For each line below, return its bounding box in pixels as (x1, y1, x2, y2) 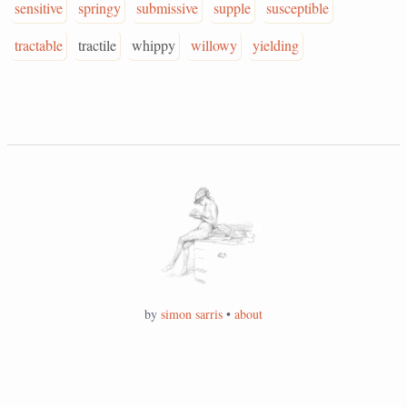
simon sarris (161, 304, 223, 323)
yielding (253, 35, 299, 55)
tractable (15, 35, 63, 55)
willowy (191, 35, 237, 55)
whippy (132, 35, 175, 55)
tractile (78, 35, 116, 55)
